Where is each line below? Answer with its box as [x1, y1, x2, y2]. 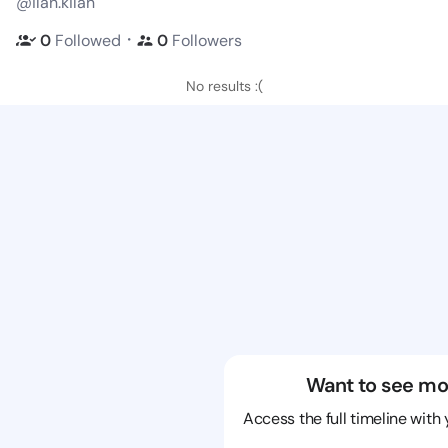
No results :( [185, 77, 263, 95]
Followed [55, 29, 121, 51]
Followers [172, 29, 242, 51]
